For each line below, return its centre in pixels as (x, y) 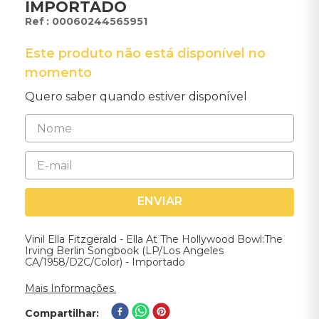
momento (58, 73)
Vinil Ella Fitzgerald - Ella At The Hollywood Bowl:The (154, 239)
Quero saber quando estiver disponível (136, 96)
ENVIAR (159, 202)
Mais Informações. (70, 288)
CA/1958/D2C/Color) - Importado (105, 262)
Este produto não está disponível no (145, 53)
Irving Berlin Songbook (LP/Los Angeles (124, 251)
